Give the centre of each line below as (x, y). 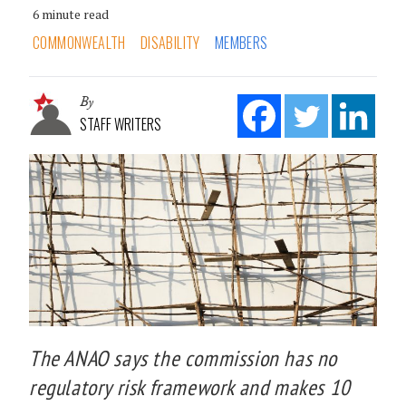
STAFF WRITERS (121, 124)
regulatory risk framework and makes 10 (190, 387)
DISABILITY (170, 42)
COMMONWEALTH (79, 42)
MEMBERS (241, 42)
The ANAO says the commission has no (184, 358)
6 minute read (71, 14)
